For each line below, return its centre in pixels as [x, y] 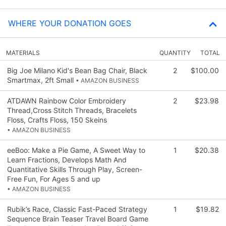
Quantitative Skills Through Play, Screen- [75, 169]
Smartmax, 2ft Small [41, 80]
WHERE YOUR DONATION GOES [70, 23]
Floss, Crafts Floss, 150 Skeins [57, 120]
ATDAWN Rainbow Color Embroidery [67, 100]
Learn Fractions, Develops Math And [67, 159]
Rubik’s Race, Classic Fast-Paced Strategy [77, 209]
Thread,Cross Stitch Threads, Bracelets [72, 110]
